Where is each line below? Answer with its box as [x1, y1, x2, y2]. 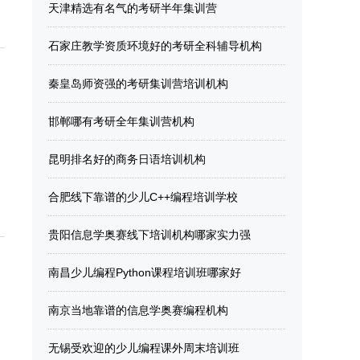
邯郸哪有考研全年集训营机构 [48, 115, 194, 128]
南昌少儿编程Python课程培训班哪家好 [48, 266, 241, 279]
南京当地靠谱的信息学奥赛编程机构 [48, 304, 228, 317]
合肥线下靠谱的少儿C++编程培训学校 [48, 190, 238, 203]
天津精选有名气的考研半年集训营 [48, 2, 217, 14]
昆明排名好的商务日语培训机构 [48, 153, 206, 166]
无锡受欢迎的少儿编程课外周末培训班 [48, 342, 239, 354]
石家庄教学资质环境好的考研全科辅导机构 [48, 39, 262, 52]
